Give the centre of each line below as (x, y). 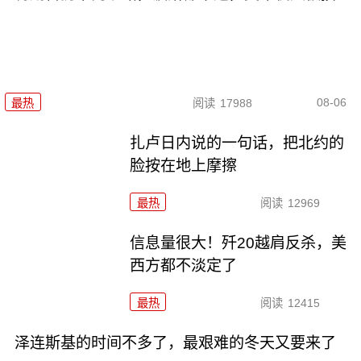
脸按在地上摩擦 (184, 166)
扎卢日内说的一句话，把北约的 (237, 143)
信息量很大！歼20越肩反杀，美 (239, 243)
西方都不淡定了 (184, 266)
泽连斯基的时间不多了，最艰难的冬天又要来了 (175, 343)
